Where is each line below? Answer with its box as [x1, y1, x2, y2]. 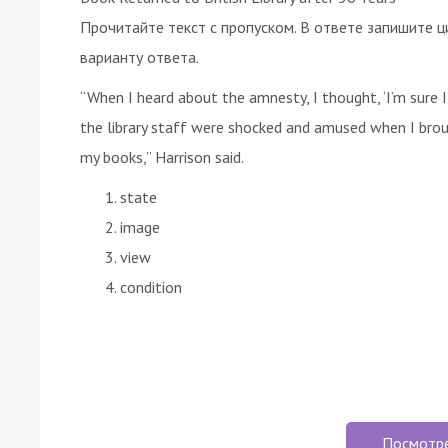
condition [120, 276, 182, 297]
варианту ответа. [80, 46, 199, 67]
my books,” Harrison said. [80, 146, 244, 167]
